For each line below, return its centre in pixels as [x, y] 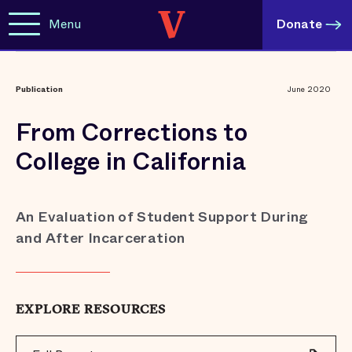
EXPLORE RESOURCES [91, 310]
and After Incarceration [101, 238]
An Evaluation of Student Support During [162, 217]
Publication [39, 89]
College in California [131, 162]
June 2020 [310, 89]
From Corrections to [132, 133]
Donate [299, 24]
